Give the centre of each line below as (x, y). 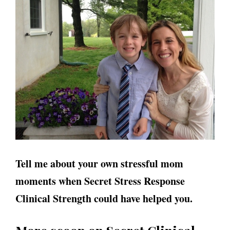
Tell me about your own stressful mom (99, 164)
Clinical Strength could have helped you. (104, 199)
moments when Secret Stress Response (100, 181)
